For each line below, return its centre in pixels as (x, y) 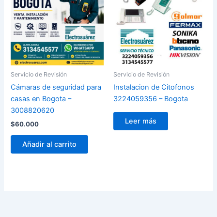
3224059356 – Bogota (151, 99)
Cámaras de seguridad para (56, 87)
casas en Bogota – (41, 99)
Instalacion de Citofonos (154, 87)
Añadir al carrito (50, 144)
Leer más (141, 121)
